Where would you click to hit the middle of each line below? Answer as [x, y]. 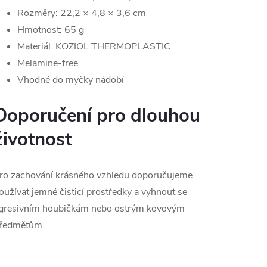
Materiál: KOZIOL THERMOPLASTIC [94, 47]
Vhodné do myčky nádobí [71, 80]
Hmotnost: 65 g [51, 30]
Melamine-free [48, 63]
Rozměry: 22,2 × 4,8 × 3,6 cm [82, 13]
